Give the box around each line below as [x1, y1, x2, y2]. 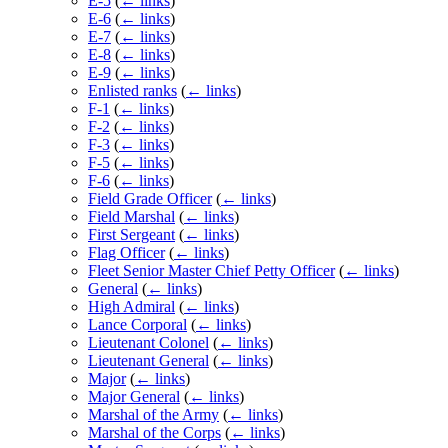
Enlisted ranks [88, 82, 177, 100]
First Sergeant [88, 226, 175, 244]
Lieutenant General [88, 352, 209, 370]
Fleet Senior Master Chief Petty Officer [88, 262, 335, 280]
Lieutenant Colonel [88, 334, 209, 352]
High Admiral [88, 298, 175, 316]
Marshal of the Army [88, 406, 219, 424]
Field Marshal [88, 208, 175, 226]
